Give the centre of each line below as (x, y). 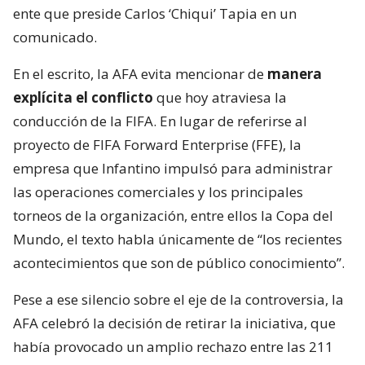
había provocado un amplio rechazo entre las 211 (173, 347)
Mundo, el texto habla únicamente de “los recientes (178, 239)
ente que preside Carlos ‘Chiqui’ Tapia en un (155, 13)
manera (295, 74)
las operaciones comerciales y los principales (158, 192)
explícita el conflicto (83, 97)
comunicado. (55, 37)
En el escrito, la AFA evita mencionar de (140, 74)
